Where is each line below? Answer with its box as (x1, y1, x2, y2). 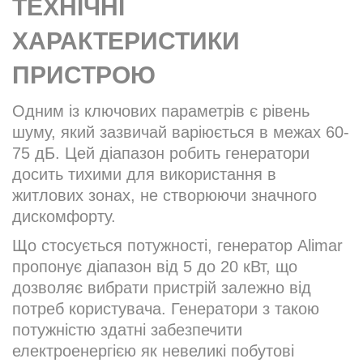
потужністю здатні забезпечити (12, 321, 242, 340)
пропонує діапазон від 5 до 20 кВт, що (12, 258, 297, 276)
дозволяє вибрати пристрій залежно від (12, 279, 311, 297)
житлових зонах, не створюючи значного (12, 186, 317, 205)
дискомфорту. (12, 207, 116, 226)
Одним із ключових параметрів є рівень (12, 102, 310, 121)
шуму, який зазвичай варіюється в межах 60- (12, 123, 349, 142)
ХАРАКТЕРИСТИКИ (12, 28, 240, 55)
